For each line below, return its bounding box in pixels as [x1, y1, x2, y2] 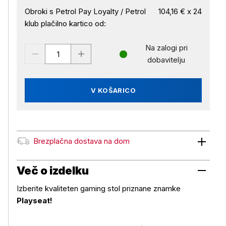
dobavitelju [147, 55, 186, 65]
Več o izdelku [17, 164, 89, 177]
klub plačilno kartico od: [25, 19, 106, 28]
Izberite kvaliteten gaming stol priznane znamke [17, 184, 181, 193]
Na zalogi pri [145, 43, 188, 52]
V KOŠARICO [90, 86, 136, 94]
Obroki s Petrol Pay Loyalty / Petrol [25, 7, 146, 16]
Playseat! [17, 196, 52, 205]
